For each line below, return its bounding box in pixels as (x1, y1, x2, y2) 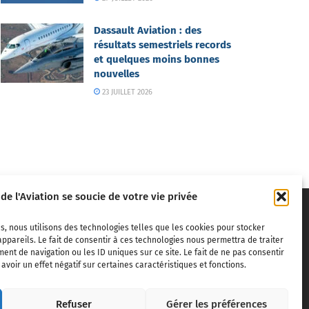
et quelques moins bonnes (94, 52, 219, 66)
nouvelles (94, 67, 139, 80)
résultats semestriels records (94, 38, 231, 51)
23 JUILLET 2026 (100, 87, 153, 97)
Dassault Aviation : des (94, 23, 201, 37)
